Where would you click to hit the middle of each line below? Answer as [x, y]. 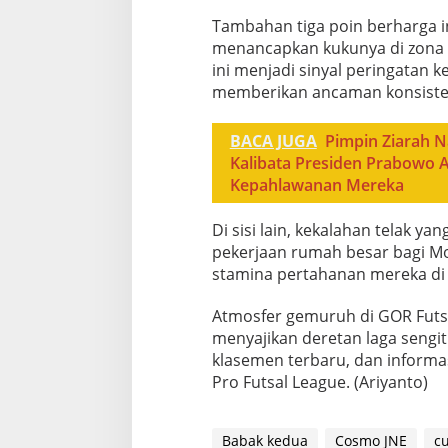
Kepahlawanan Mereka [316, 184]
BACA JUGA [273, 140]
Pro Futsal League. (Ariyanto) [319, 381]
